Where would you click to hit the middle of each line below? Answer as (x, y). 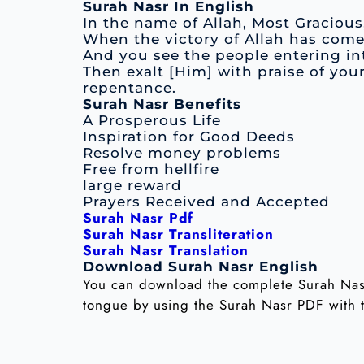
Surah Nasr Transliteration (178, 234)
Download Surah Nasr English (201, 267)
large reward (132, 186)
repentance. (130, 88)
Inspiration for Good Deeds (189, 137)
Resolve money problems (182, 153)
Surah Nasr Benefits (162, 104)
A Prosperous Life (152, 121)
